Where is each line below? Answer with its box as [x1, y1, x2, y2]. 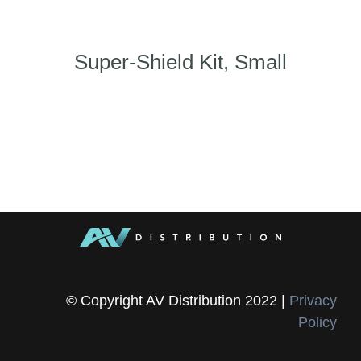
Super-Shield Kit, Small [74, 49, 287, 74]
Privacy [289, 292, 337, 309]
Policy [298, 313, 337, 330]
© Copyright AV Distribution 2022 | [66, 292, 289, 309]
